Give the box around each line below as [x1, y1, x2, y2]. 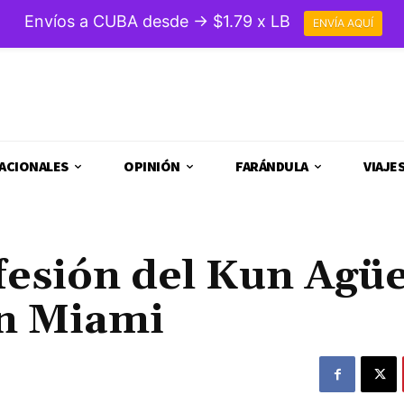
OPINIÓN [124, 157, 180, 176]
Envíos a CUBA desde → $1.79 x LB [24, 12, 290, 32]
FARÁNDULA [235, 157, 308, 176]
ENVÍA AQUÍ [313, 16, 373, 31]
